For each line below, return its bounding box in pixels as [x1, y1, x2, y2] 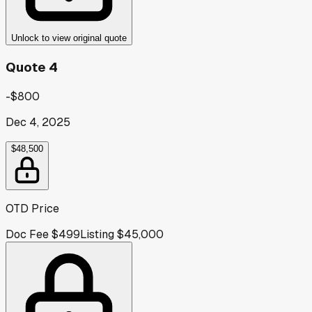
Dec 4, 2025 [6, 114, 70, 130]
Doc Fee [6, 226, 49, 242]
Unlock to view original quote [11, 33, 127, 44]
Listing [80, 226, 114, 242]
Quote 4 [6, 58, 58, 77]
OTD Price [6, 201, 59, 216]
